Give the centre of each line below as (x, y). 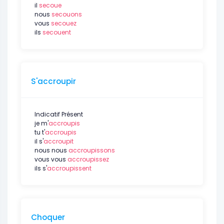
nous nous (51, 150)
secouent (57, 32)
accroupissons (92, 150)
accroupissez (88, 159)
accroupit (58, 141)
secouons (67, 14)
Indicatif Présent (59, 114)
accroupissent (69, 168)
